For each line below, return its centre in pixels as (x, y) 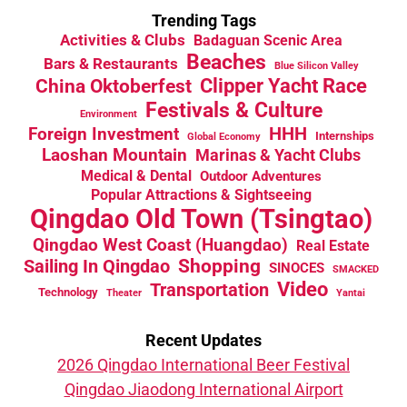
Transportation (209, 289)
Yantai (350, 293)
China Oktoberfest (114, 85)
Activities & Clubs (123, 40)
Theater (124, 293)
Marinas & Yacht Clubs (278, 154)
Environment (109, 114)
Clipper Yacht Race (283, 85)
